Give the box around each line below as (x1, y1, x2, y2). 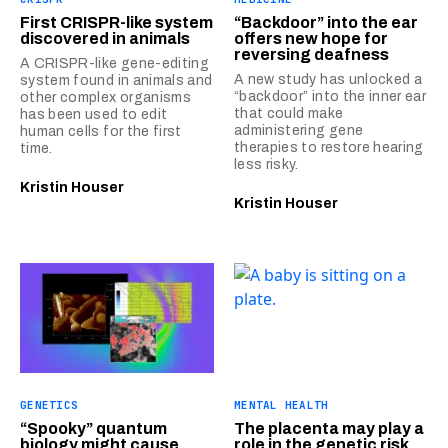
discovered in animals (20, 30, 190, 48)
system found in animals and (20, 73, 213, 89)
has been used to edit (20, 107, 168, 123)
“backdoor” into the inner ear (234, 89, 427, 105)
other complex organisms (20, 90, 192, 106)
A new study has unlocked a (234, 72, 423, 88)
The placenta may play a (234, 419, 424, 437)
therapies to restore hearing (234, 140, 424, 156)
